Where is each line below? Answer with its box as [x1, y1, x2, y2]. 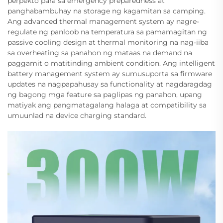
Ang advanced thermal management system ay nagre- [7, 16, 199, 26]
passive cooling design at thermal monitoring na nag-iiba [7, 37, 209, 47]
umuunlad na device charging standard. [7, 111, 146, 120]
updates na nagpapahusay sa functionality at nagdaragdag [7, 79, 212, 89]
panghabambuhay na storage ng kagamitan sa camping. [7, 6, 206, 15]
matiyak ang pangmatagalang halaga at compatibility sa [7, 100, 207, 110]
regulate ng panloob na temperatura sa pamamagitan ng [7, 27, 207, 36]
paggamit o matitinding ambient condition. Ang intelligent [7, 58, 215, 68]
